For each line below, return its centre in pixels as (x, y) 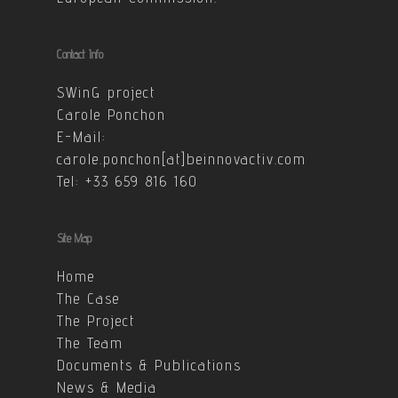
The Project (96, 321)
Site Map (74, 238)
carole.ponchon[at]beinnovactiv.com (182, 159)
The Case (88, 298)
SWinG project (106, 92)
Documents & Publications (149, 365)
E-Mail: (81, 137)
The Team (90, 343)
